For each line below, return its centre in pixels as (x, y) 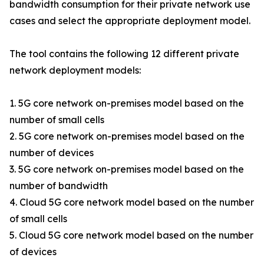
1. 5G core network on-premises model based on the (127, 103)
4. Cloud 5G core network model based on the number (132, 202)
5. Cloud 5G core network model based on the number (131, 235)
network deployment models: (75, 70)
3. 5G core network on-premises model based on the (127, 169)
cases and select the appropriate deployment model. (130, 21)
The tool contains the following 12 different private (124, 54)
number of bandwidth (59, 186)
